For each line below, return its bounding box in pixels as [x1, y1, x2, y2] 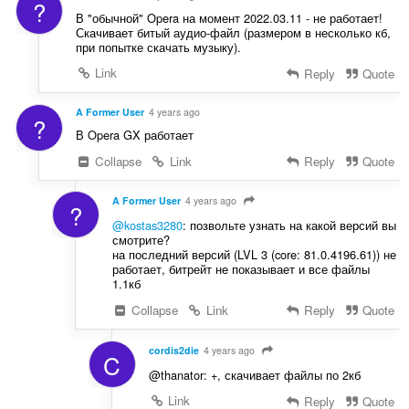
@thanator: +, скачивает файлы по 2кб [148, 366, 361, 384]
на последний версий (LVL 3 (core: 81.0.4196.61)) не [111, 246, 396, 264]
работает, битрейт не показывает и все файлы [111, 260, 370, 278]
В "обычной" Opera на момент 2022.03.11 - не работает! [75, 8, 383, 26]
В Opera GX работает [75, 125, 194, 143]
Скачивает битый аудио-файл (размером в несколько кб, [75, 23, 391, 41]
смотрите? [111, 231, 170, 249]
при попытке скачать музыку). [75, 37, 241, 56]
